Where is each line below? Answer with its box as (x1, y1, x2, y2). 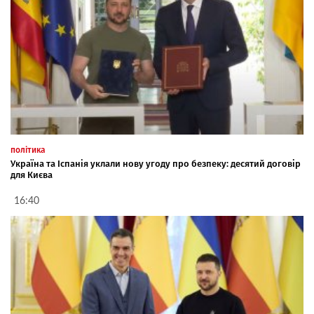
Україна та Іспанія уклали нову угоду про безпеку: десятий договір (11, 158, 301, 170)
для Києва (11, 170, 53, 181)
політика (11, 145, 46, 156)
